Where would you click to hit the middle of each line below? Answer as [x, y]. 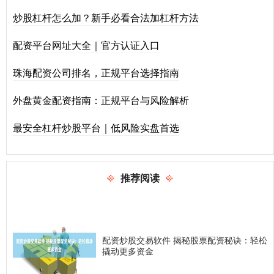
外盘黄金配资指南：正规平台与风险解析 [101, 100]
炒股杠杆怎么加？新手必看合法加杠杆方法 [106, 17]
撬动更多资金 [128, 250]
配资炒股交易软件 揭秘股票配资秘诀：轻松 [185, 239]
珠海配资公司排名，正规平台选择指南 [96, 72]
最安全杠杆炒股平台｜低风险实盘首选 [96, 127]
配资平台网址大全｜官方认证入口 [86, 45]
